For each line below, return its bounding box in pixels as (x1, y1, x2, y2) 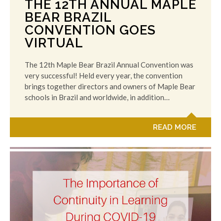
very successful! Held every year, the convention (25, 71, 183, 80)
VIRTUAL (25, 36, 83, 51)
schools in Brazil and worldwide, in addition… (25, 93, 170, 102)
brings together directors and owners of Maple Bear (25, 82, 195, 91)
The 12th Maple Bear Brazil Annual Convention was (25, 60, 193, 70)
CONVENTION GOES (25, 23, 156, 38)
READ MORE (153, 123, 196, 132)
